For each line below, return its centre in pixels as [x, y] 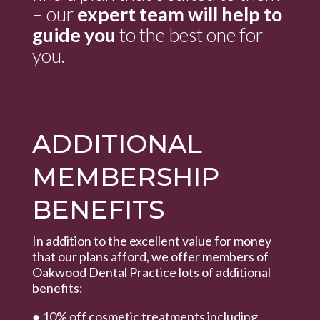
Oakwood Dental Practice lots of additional [151, 272]
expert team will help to [179, 14]
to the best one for [189, 34]
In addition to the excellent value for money [151, 240]
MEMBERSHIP [125, 176]
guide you [74, 34]
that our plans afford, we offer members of [150, 256]
